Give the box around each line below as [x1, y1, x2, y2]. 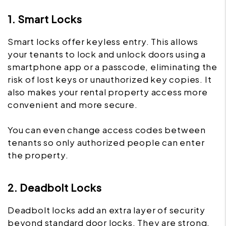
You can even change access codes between [8, 124, 206, 136]
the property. [8, 149, 69, 161]
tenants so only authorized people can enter [8, 137, 205, 148]
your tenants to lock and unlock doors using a [8, 48, 206, 60]
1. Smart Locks [8, 13, 82, 26]
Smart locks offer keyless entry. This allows [8, 36, 199, 47]
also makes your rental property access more [8, 86, 208, 98]
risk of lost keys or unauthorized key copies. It [8, 74, 212, 85]
